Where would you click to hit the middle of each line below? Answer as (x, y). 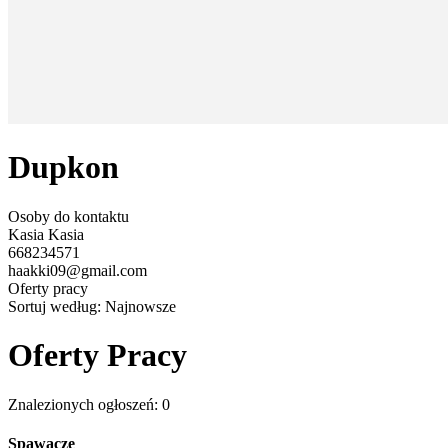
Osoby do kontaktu (68, 216)
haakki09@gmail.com (77, 270)
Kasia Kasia (46, 234)
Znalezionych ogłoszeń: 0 (89, 404)
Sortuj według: (56, 306)
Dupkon (63, 167)
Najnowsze (140, 306)
